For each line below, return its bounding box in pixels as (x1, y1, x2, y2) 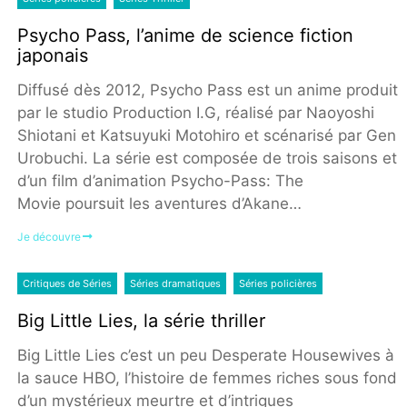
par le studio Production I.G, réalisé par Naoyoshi (16, 104, 374, 123)
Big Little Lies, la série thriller (16, 309, 265, 332)
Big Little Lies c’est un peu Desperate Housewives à (16, 345, 394, 364)
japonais (16, 45, 88, 67)
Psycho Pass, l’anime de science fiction (16, 25, 353, 47)
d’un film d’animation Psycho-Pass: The (16, 172, 303, 191)
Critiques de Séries (22, 276, 112, 290)
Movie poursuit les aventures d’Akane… (16, 194, 302, 213)
